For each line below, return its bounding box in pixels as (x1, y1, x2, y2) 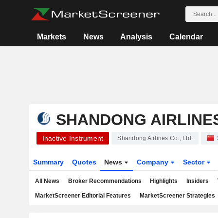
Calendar (169, 33, 203, 41)
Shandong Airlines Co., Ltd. (117, 135, 193, 142)
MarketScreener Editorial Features (35, 192, 131, 199)
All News (35, 178, 59, 184)
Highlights (150, 178, 178, 184)
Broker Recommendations (68, 178, 142, 184)
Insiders (186, 178, 209, 184)
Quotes (72, 158, 96, 166)
